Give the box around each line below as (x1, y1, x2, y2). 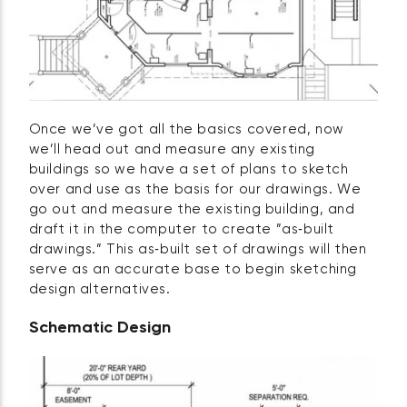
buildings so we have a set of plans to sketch (28, 163, 349, 177)
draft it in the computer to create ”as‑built (28, 223, 335, 237)
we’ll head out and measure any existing (28, 143, 316, 157)
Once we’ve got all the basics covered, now (28, 123, 344, 137)
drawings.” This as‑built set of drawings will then (28, 243, 367, 257)
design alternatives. (28, 283, 171, 297)
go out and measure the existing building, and (28, 203, 355, 217)
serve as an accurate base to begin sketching (28, 263, 358, 277)
